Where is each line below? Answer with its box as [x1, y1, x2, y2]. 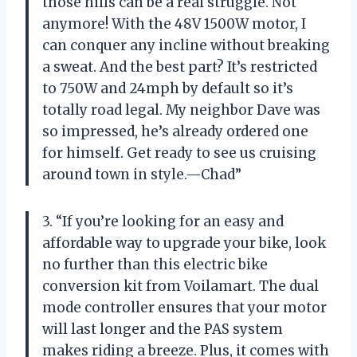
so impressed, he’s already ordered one [42, 123, 308, 141]
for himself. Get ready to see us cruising [42, 144, 316, 163]
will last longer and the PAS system [42, 320, 283, 339]
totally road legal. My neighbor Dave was [42, 101, 320, 120]
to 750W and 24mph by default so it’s [42, 80, 293, 98]
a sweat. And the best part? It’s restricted [42, 58, 317, 76]
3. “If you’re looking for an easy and [42, 213, 284, 231]
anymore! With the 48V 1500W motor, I [42, 15, 306, 33]
